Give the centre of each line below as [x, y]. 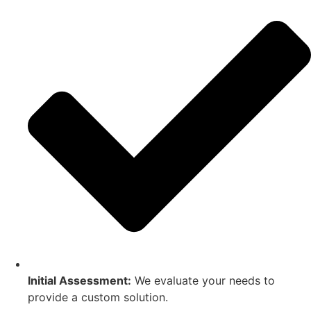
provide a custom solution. [98, 297]
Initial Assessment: [79, 281]
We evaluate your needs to [203, 281]
